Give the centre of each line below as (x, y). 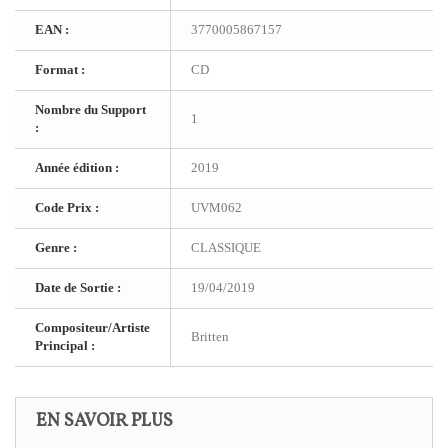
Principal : (65, 345)
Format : (60, 69)
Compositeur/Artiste (92, 327)
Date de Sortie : (78, 287)
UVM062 (216, 207)
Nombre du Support (90, 109)
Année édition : (77, 167)
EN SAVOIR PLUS (104, 421)
